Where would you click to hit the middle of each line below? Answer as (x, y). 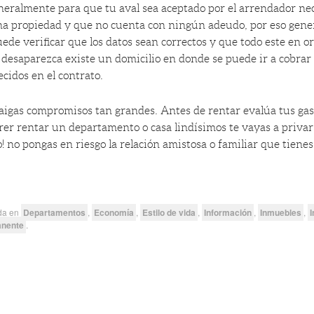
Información (228, 213)
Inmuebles (281, 213)
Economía (114, 213)
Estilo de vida (169, 213)
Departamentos (55, 213)
